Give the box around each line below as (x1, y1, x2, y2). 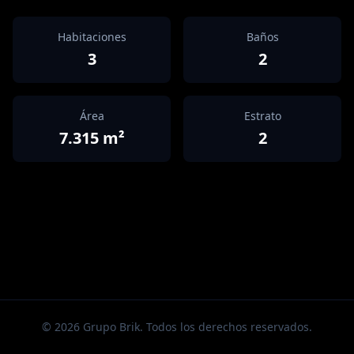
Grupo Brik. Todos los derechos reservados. (80, 319, 312, 334)
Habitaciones (57, 29, 126, 44)
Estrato (243, 108, 281, 123)
